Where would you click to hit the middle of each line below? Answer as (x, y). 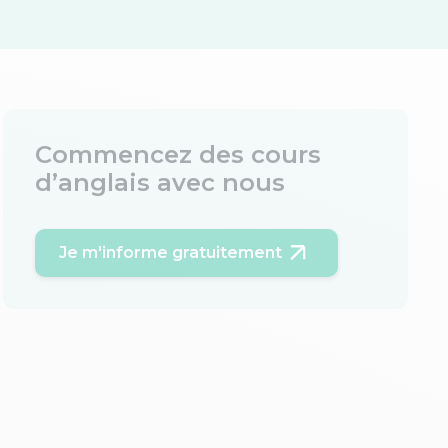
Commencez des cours (177, 154)
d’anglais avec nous (159, 182)
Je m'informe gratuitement (170, 252)
